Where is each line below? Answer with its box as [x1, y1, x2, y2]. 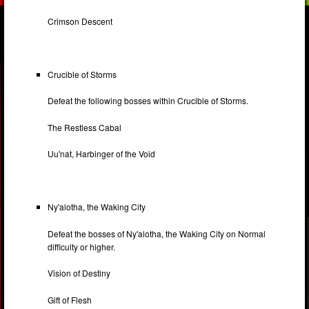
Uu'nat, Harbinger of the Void [48, 148, 156, 160]
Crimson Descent [48, 14, 113, 27]
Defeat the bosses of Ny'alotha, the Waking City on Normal [48, 227, 266, 239]
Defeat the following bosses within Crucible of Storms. [48, 94, 249, 107]
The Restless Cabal [48, 121, 122, 133]
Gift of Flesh [48, 293, 92, 306]
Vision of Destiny [48, 267, 111, 279]
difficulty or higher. [48, 240, 116, 252]
